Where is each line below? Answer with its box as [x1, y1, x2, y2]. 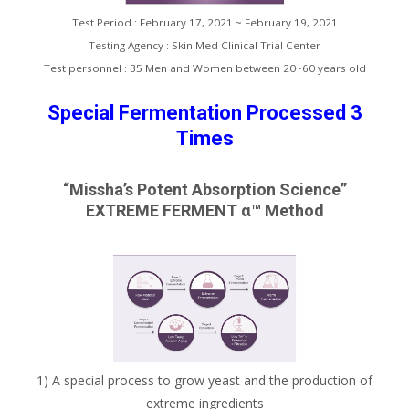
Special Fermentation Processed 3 [47, 100, 362, 124]
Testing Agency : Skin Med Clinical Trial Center [89, 37, 320, 52]
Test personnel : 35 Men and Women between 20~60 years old [43, 60, 366, 75]
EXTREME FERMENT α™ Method [85, 200, 324, 220]
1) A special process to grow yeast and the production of [37, 372, 372, 390]
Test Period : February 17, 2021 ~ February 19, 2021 [71, 15, 338, 29]
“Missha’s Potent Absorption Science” [62, 179, 347, 199]
